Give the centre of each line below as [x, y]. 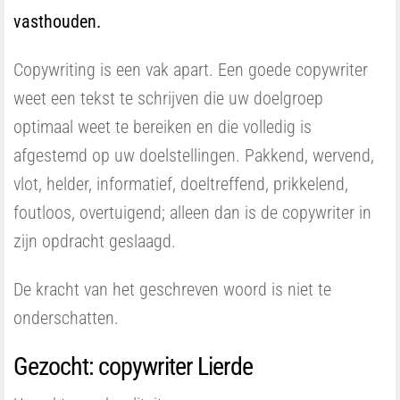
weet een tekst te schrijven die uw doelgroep [168, 98]
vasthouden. [57, 21]
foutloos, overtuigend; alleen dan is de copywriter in [192, 212]
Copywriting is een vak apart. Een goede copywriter [191, 70]
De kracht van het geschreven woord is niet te [172, 289]
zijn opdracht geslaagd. [95, 241]
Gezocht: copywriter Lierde [133, 367]
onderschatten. [66, 318]
